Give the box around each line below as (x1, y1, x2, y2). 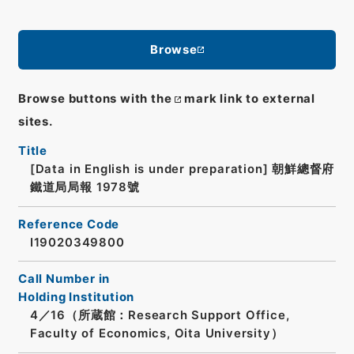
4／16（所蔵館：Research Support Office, (29, 308, 290, 323)
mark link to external (184, 92, 315, 107)
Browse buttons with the (17, 92, 172, 107)
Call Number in (17, 272, 111, 287)
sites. (17, 115, 53, 130)
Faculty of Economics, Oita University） (29, 326, 284, 341)
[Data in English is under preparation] (29, 162, 269, 177)
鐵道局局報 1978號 (29, 180, 140, 195)
